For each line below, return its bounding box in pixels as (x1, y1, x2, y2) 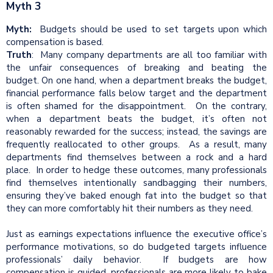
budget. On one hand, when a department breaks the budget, (6, 74, 267, 87)
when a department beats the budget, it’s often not (6, 113, 267, 126)
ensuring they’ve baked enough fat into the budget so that (6, 190, 267, 202)
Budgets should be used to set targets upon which (32, 23, 267, 36)
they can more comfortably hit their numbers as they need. (6, 202, 253, 215)
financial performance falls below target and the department (6, 87, 267, 100)
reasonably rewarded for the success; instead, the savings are (6, 126, 267, 138)
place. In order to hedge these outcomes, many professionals (6, 164, 267, 177)
